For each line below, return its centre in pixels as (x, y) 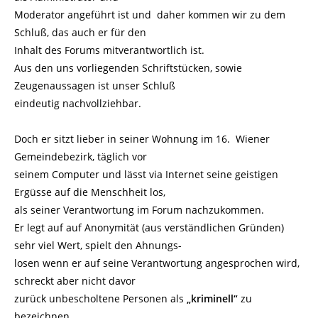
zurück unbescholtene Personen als (100, 298)
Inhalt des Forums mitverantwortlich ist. (109, 50)
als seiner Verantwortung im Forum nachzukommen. (139, 210)
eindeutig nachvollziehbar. (78, 103)
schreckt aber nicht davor (76, 281)
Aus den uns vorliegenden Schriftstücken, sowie (128, 68)
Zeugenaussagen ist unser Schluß (95, 86)
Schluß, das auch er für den (80, 32)
